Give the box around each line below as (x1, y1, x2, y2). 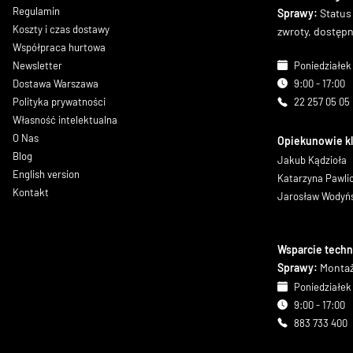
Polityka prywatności (13, 95, 106, 108)
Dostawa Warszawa (13, 77, 98, 90)
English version (13, 168, 80, 180)
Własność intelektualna (13, 113, 117, 126)
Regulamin (13, 5, 60, 17)
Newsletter (13, 59, 62, 72)
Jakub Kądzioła (277, 153, 351, 166)
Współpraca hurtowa (13, 41, 106, 54)
